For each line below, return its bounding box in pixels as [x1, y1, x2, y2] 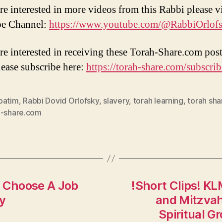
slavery [103, 96, 129, 106]
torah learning [133, 96, 183, 106]
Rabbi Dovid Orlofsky [23, 96, 99, 106]
